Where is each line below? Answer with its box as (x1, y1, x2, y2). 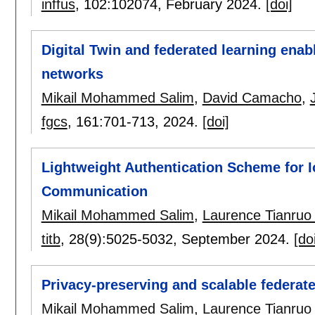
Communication (41, 184, 148, 200)
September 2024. (181, 231, 294, 247)
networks (41, 65, 103, 82)
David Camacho (202, 89, 302, 105)
